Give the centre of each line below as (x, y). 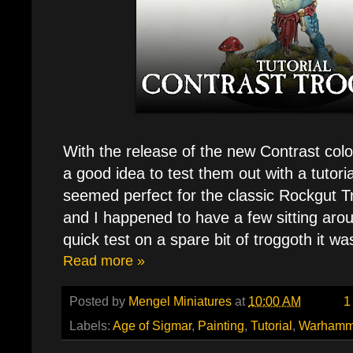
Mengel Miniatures (180, 301)
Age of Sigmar (152, 326)
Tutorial (271, 326)
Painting (221, 326)
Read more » (104, 260)
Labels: (91, 326)
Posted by (99, 301)
